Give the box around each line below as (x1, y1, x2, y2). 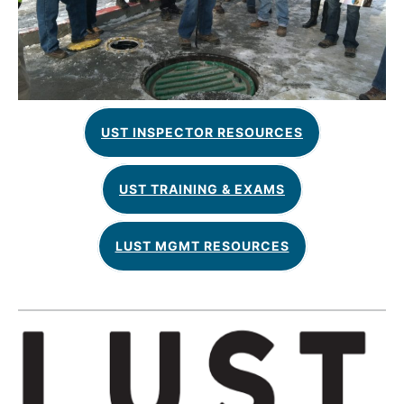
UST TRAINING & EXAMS (119, 181, 285, 197)
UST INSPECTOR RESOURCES (101, 124, 303, 141)
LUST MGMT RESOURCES (115, 238, 289, 254)
